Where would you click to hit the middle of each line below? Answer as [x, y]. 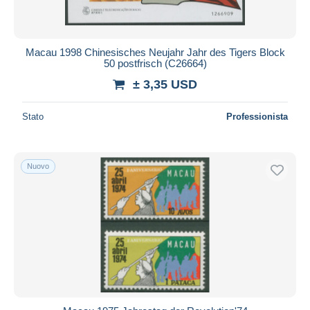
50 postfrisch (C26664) [155, 63]
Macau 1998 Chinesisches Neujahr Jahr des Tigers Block [155, 52]
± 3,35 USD [165, 84]
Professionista [257, 116]
